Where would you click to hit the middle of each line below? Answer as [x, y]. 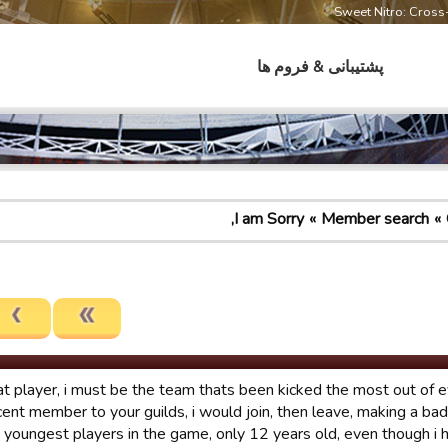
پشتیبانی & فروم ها [320, 67]
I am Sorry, [269, 219]
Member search [375, 219]
